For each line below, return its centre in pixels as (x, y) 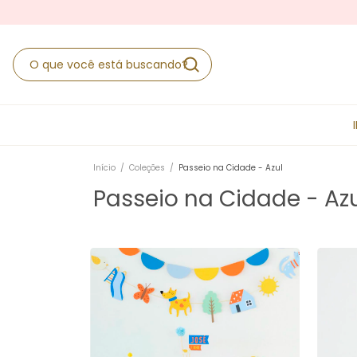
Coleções (147, 168)
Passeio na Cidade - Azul (231, 168)
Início (104, 168)
